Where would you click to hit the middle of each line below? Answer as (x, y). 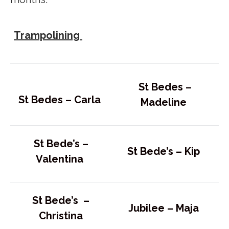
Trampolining (47, 35)
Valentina (61, 159)
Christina (62, 215)
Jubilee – (152, 208)
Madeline (165, 102)
